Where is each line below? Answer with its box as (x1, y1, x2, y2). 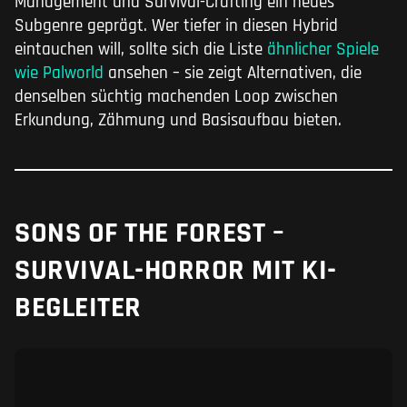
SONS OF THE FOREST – (15, 214, 284, 253)
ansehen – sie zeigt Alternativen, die (104, 62, 362, 85)
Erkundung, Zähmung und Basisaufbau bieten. (15, 109, 342, 133)
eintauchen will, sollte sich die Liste (15, 38, 263, 62)
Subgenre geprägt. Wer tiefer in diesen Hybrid (15, 15, 338, 38)
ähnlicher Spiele (263, 38, 379, 62)
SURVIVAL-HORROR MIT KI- (15, 252, 337, 290)
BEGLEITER (15, 289, 142, 327)
